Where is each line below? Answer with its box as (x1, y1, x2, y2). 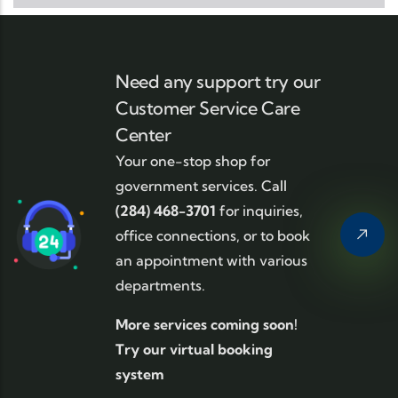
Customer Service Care (115, 97, 300, 119)
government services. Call (115, 177, 287, 195)
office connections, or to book (115, 227, 310, 244)
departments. (115, 276, 209, 294)
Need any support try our (115, 70, 321, 92)
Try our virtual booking (115, 340, 273, 358)
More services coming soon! (115, 315, 298, 333)
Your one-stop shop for (115, 152, 270, 170)
